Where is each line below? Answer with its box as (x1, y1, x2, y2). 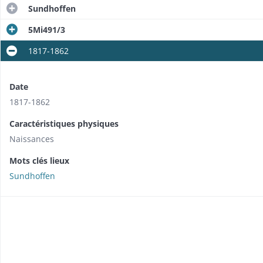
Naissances (9, 133, 54, 144)
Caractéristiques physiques (9, 117, 119, 129)
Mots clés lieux (9, 154, 69, 166)
